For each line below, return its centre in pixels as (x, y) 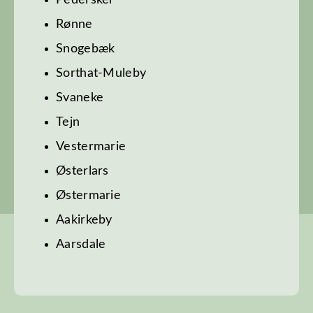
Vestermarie (91, 147)
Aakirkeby (84, 220)
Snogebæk (86, 49)
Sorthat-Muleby (101, 74)
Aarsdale (81, 245)
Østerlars (82, 172)
